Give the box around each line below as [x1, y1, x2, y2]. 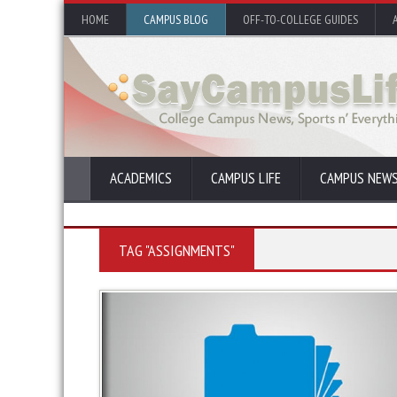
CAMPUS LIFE [211, 168, 281, 188]
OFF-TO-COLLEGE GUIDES [243, 12, 358, 27]
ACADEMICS [110, 168, 172, 188]
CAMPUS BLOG [144, 12, 208, 27]
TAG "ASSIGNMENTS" [119, 240, 235, 261]
